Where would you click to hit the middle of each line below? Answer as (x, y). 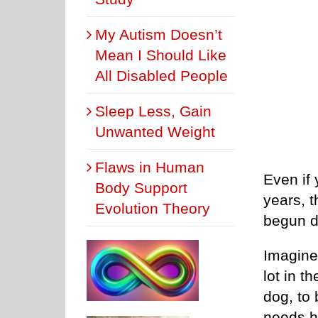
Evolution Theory (153, 208)
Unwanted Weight (155, 131)
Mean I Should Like (161, 55)
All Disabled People (161, 75)
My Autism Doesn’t (159, 34)
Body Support (141, 187)
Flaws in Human (150, 167)
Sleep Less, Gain (153, 111)
